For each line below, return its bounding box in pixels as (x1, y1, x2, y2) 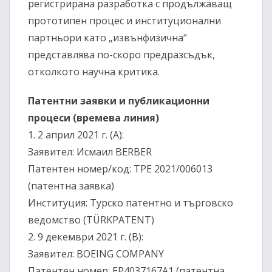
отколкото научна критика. (28, 65, 160, 79)
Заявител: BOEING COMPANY (28, 247, 164, 261)
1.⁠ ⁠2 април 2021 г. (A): (28, 128, 124, 142)
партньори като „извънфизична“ (28, 31, 187, 45)
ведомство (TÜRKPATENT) (28, 213, 154, 227)
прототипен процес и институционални (28, 14, 221, 28)
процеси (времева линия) (28, 111, 159, 125)
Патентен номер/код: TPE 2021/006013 (28, 162, 212, 176)
